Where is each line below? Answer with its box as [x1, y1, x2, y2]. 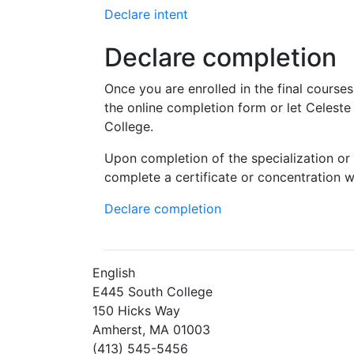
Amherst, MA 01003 [92, 321, 210, 337]
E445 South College [92, 283, 213, 299]
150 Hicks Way [92, 302, 180, 318]
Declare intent [104, 6, 188, 22]
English [92, 264, 135, 281]
